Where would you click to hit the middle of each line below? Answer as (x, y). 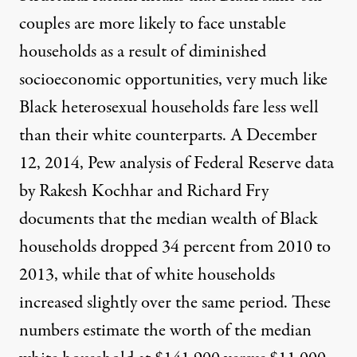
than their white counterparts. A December (168, 135)
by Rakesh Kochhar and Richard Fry (144, 191)
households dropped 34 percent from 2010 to (175, 247)
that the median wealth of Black (206, 219)
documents (57, 219)
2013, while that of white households (147, 275)
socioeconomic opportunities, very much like (173, 79)
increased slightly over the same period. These (175, 302)
